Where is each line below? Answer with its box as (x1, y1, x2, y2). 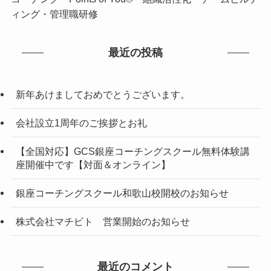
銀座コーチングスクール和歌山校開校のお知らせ (15, 188, 229, 199)
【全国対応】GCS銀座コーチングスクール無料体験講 (15, 145, 250, 157)
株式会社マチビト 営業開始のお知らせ (15, 216, 190, 227)
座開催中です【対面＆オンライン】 (15, 158, 171, 170)
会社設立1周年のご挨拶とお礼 (15, 117, 147, 128)
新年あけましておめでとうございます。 (15, 88, 190, 100)
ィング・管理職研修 (10, 8, 98, 20)
